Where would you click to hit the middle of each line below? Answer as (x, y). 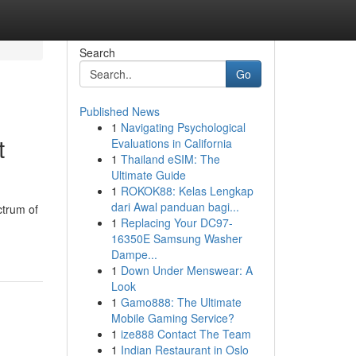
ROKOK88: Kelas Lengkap (187, 191)
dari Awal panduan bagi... (175, 207)
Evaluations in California (171, 143)
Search (97, 52)
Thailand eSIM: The (170, 159)
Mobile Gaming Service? (172, 318)
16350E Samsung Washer (176, 238)
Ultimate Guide (148, 175)
